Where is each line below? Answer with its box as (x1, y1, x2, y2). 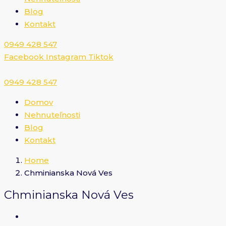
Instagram (46, 52, 86, 62)
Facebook (4, 52, 44, 62)
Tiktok (88, 52, 114, 62)
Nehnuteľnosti (24, 110, 80, 120)
